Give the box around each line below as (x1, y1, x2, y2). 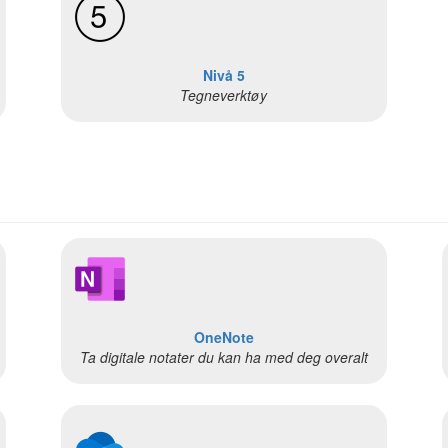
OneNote (193, 327, 254, 348)
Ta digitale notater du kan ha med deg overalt (79, 347, 368, 368)
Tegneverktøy (180, 84, 268, 105)
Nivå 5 (202, 64, 245, 85)
